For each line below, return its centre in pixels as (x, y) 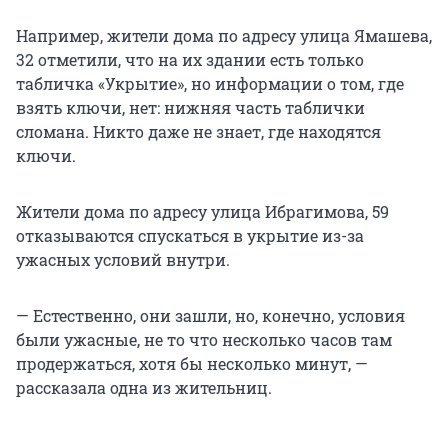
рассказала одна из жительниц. (144, 388)
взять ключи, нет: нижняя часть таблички (190, 108)
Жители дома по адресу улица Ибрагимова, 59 (202, 212)
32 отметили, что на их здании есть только (190, 60)
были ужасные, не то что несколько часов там (204, 340)
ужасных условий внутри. (123, 260)
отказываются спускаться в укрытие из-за (190, 236)
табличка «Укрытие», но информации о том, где (210, 84)
